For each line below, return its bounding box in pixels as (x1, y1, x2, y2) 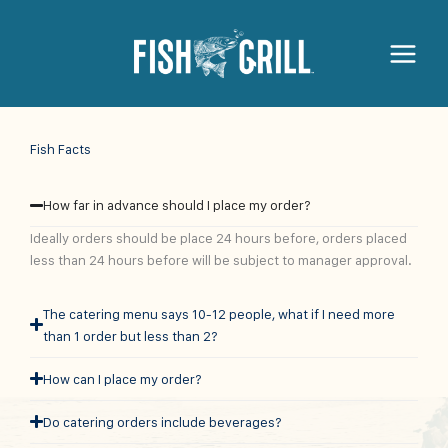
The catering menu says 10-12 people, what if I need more (43, 305, 396, 322)
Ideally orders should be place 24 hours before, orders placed (30, 230, 407, 246)
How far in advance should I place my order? (43, 197, 312, 213)
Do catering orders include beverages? (43, 413, 283, 430)
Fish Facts (30, 141, 91, 157)
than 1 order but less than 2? (43, 327, 219, 344)
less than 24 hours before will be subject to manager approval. (30, 252, 412, 268)
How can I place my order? (43, 370, 203, 387)
